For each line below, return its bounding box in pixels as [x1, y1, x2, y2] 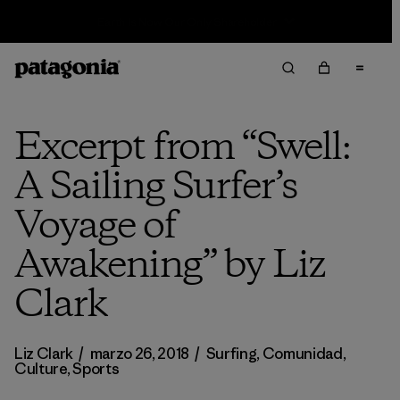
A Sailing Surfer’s [14, 161, 297, 214]
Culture [14, 359, 67, 379]
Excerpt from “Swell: [14, 121, 351, 175]
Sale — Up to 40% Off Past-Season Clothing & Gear [53, 13, 321, 29]
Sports [72, 359, 120, 379]
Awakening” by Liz [14, 239, 325, 293]
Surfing [205, 344, 257, 363]
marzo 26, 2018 [89, 344, 190, 363]
